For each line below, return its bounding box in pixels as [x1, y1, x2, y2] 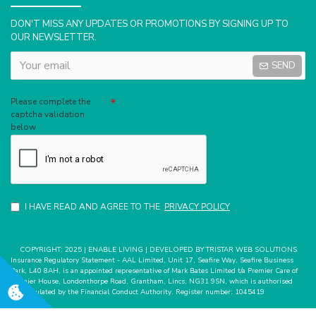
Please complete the [11, 96, 90, 107]
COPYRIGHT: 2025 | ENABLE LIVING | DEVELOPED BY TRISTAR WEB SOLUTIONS [19, 245, 297, 255]
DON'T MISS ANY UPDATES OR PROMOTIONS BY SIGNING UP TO [11, 18, 288, 30]
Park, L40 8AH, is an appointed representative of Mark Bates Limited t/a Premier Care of [11, 266, 298, 276]
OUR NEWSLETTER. [11, 31, 97, 44]
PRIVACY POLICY [164, 201, 230, 212]
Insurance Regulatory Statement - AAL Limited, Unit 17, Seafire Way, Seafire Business [11, 255, 293, 265]
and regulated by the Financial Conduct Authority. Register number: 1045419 [11, 287, 265, 297]
